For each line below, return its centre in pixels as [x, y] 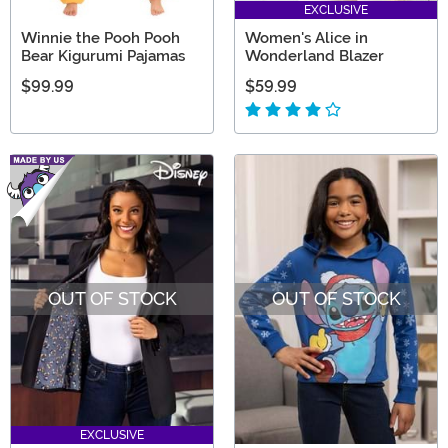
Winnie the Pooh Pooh [100, 38]
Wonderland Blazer [314, 56]
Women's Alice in [306, 38]
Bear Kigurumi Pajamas [103, 56]
